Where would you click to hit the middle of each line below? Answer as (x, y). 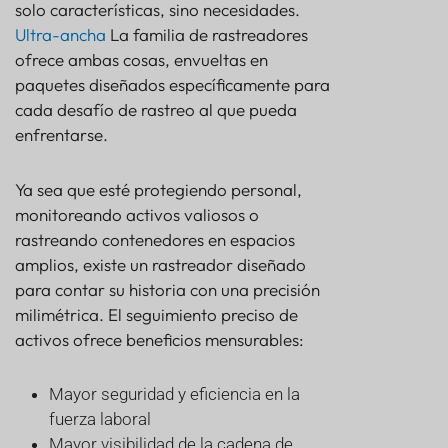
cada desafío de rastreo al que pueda (156, 110)
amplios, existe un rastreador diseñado (160, 265)
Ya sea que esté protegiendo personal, (158, 190)
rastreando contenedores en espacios (155, 240)
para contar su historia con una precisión (167, 290)
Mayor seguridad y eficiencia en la (174, 394)
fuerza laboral (100, 419)
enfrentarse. (61, 135)
